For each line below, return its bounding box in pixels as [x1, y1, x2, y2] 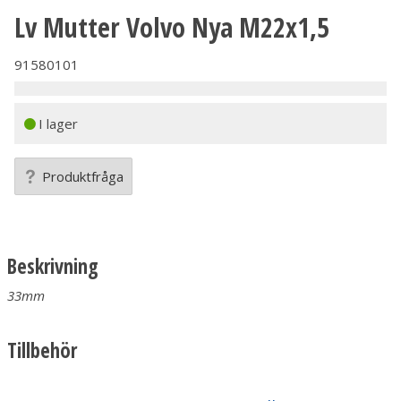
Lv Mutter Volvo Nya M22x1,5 [14, 8, 329, 46]
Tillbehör [7, 337, 77, 365]
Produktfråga [42, 167, 124, 186]
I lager [38, 114, 78, 132]
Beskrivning [7, 252, 98, 281]
